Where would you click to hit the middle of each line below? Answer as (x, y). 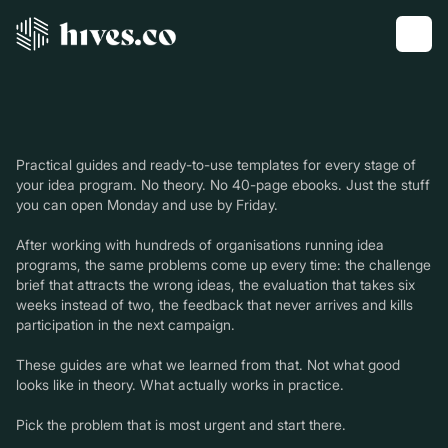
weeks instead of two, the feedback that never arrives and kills (214, 304)
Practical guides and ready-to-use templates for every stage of (216, 164)
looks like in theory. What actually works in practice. (180, 384)
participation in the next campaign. (125, 324)
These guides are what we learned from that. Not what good (208, 364)
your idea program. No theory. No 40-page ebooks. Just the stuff (223, 184)
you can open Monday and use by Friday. (147, 204)
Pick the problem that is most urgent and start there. (181, 424)
